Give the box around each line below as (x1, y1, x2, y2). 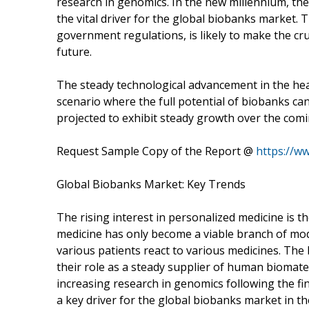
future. (57, 43, 92, 59)
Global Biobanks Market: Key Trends (57, 176, 246, 192)
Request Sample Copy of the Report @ (57, 143, 256, 159)
